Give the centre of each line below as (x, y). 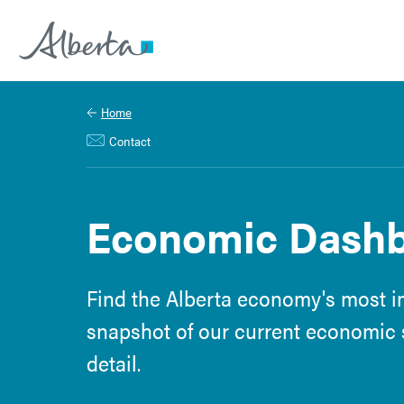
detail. (114, 363)
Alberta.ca (53, 78)
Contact (130, 141)
